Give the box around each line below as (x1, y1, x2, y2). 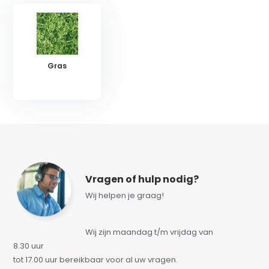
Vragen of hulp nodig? (85, 172, 199, 186)
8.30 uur (13, 240, 44, 252)
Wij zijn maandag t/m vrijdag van (85, 226, 214, 238)
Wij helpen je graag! (85, 189, 165, 201)
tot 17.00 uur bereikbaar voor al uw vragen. (13, 253, 178, 265)
